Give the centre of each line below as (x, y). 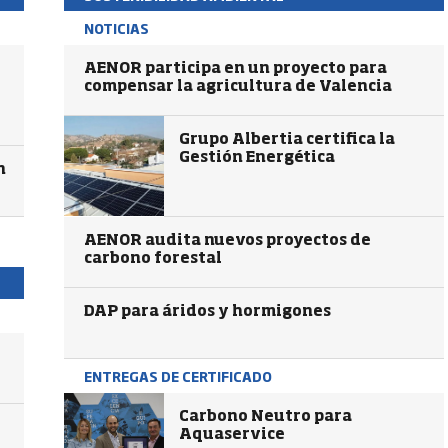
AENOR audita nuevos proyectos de (227, 240)
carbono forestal (153, 258)
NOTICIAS (116, 28)
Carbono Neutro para (265, 416)
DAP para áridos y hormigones (207, 311)
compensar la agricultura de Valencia (238, 86)
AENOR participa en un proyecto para (235, 68)
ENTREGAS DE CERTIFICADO (178, 376)
